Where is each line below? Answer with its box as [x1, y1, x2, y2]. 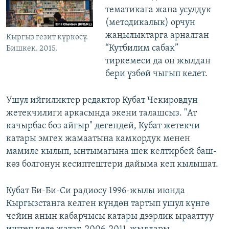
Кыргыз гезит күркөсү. [6, 33, 88, 42]
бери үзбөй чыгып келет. [105, 69, 208, 79]
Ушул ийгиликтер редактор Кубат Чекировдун [6, 96, 198, 106]
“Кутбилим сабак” [105, 43, 178, 54]
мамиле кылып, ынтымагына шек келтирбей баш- [6, 147, 217, 157]
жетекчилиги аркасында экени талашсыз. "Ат [6, 108, 197, 119]
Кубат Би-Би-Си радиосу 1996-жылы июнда [6, 186, 185, 196]
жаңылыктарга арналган [105, 31, 209, 41]
